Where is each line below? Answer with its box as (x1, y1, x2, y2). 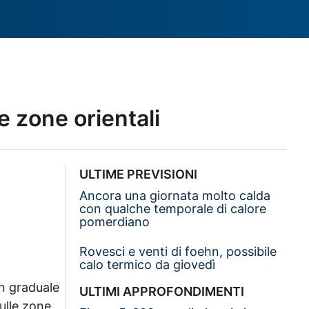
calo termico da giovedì (79, 257, 216, 272)
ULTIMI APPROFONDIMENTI (79, 283, 245, 299)
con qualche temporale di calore (79, 201, 267, 216)
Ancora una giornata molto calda (79, 188, 271, 203)
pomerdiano (79, 214, 150, 229)
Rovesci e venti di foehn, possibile (79, 243, 277, 259)
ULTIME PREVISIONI (79, 166, 198, 181)
